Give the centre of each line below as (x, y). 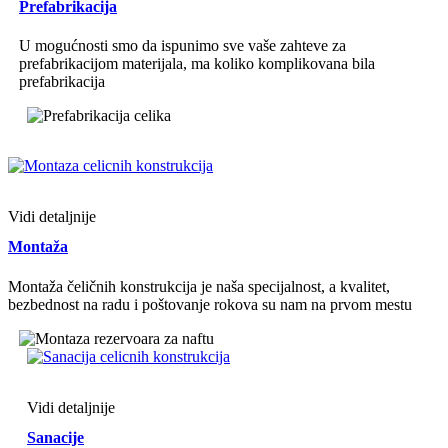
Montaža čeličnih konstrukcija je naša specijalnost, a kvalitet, (199, 286)
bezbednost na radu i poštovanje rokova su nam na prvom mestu (210, 304)
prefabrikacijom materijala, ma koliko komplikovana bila (197, 64)
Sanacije (55, 437)
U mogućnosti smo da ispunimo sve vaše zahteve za (182, 46)
